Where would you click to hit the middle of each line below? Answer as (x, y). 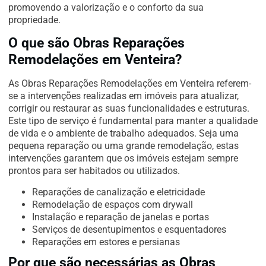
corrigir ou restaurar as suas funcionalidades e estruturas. (129, 109)
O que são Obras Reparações (96, 43)
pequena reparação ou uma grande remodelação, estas (123, 146)
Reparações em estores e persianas (106, 242)
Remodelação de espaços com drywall (113, 204)
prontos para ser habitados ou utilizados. (94, 171)
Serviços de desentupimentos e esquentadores (129, 229)
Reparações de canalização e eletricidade (118, 192)
